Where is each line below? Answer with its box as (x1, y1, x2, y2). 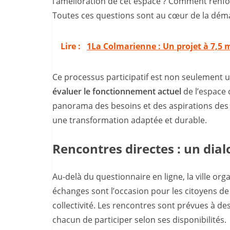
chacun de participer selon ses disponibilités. (52, 214, 226, 226)
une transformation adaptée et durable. (52, 114, 207, 126)
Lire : (61, 40, 83, 52)
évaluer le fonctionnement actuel (52, 85, 181, 97)
